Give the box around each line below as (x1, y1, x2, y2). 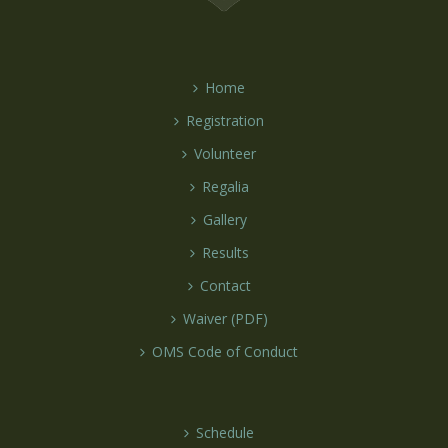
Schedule (196, 423, 254, 442)
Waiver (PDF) (182, 309, 268, 328)
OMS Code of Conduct (152, 342, 298, 361)
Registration (186, 111, 264, 130)
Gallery (203, 210, 247, 229)
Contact (199, 276, 251, 295)
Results (201, 243, 249, 262)
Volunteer (194, 144, 256, 163)
